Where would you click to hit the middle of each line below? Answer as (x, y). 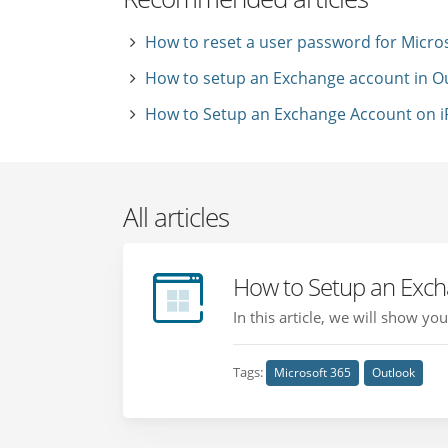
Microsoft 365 (313, 372)
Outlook (394, 372)
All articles (176, 217)
